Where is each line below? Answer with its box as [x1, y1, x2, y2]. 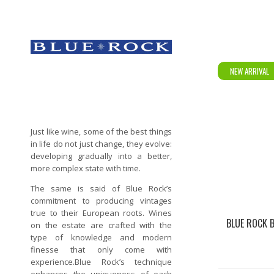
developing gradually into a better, [31, 150, 172, 161]
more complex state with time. [31, 163, 141, 174]
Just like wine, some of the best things [31, 126, 172, 137]
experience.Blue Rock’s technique [31, 256, 172, 267]
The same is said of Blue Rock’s [31, 183, 172, 194]
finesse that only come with [31, 244, 172, 255]
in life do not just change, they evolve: [31, 138, 172, 149]
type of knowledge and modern [31, 232, 172, 243]
